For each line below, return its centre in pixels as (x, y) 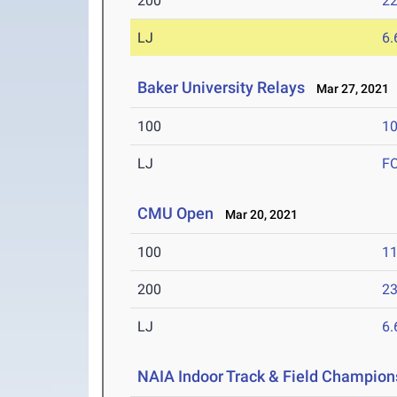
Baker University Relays (222, 88)
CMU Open (176, 214)
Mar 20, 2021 (258, 215)
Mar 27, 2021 (349, 89)
